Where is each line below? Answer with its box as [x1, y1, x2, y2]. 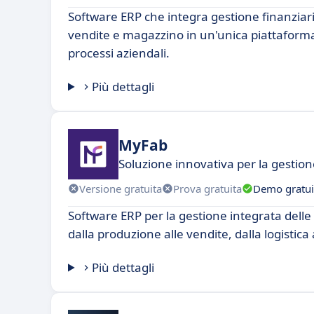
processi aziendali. [68, 45, 170, 62]
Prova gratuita [173, 181, 242, 196]
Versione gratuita [79, 181, 162, 196]
